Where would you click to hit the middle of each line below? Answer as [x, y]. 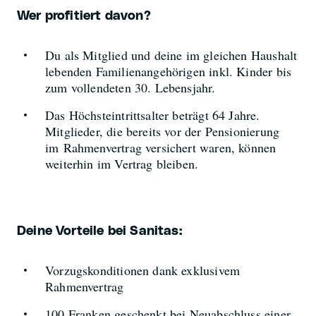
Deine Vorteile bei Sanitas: [99, 231]
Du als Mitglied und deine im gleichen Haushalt [171, 55]
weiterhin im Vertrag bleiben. [126, 164]
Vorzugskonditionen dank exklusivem [143, 270]
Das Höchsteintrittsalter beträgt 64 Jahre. [153, 115]
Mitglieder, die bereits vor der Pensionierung [163, 131]
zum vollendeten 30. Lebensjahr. [130, 87]
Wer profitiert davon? [84, 16]
